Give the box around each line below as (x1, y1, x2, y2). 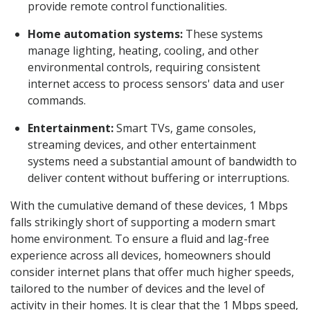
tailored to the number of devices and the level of (10, 281, 265, 297)
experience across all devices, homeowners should (10, 248, 271, 264)
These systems (183, 26, 263, 42)
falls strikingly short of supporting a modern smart (10, 215, 275, 230)
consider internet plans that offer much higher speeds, (10, 264, 294, 280)
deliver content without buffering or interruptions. (28, 170, 289, 186)
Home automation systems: (28, 26, 183, 42)
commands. (28, 93, 86, 109)
